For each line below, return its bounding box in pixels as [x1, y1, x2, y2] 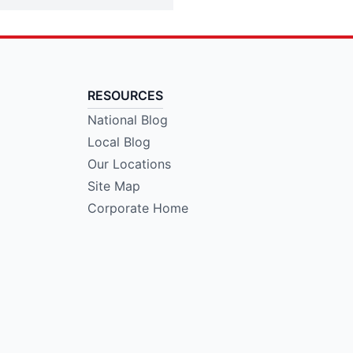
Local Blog [87, 134, 150, 150]
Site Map [87, 178, 140, 195]
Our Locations [87, 156, 171, 173]
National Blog [87, 112, 168, 128]
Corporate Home [87, 200, 188, 217]
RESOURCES [87, 87, 163, 104]
